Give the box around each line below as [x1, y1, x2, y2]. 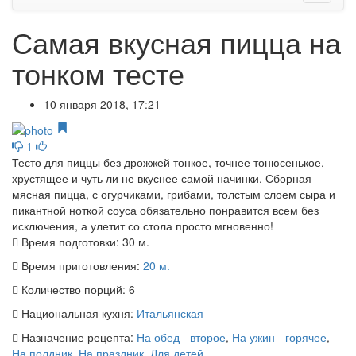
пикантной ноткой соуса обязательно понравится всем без [12, 201, 319, 218]
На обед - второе [137, 328, 226, 345]
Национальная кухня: [18, 304, 137, 321]
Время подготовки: [18, 233, 122, 250]
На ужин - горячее [232, 328, 327, 345]
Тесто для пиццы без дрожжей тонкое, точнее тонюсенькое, [12, 153, 324, 170]
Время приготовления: [18, 257, 143, 273]
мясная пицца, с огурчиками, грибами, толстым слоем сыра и [12, 185, 335, 202]
